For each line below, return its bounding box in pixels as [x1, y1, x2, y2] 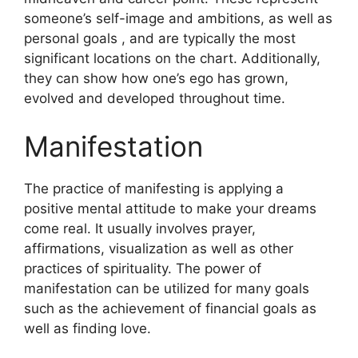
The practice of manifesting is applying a [24, 180, 284, 197]
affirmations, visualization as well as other [24, 240, 293, 257]
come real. [24, 220, 91, 237]
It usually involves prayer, [95, 220, 256, 237]
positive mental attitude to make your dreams [24, 200, 316, 217]
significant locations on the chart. [24, 50, 237, 66]
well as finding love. [24, 320, 151, 336]
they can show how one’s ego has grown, [24, 70, 288, 86]
